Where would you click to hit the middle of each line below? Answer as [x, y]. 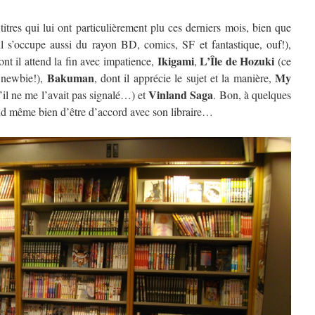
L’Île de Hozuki [237, 61]
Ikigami [175, 61]
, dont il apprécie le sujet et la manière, [185, 78]
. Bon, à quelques [252, 95]
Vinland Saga [181, 95]
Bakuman [70, 78]
